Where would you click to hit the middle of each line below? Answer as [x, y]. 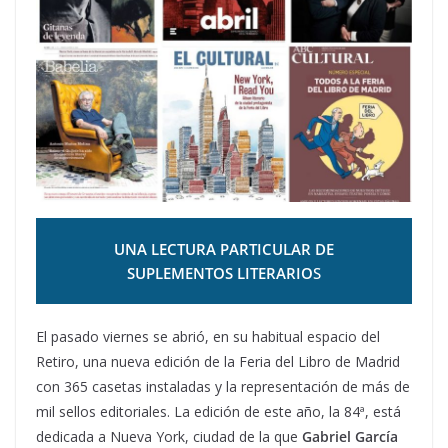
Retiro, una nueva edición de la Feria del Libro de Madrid [218, 361]
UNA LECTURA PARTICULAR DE [224, 249]
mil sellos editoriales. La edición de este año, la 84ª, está [218, 411]
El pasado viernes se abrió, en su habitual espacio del [208, 336]
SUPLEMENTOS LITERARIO [220, 273]
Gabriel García [350, 436]
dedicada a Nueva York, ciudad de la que [169, 436]
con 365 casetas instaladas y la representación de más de [223, 386]
